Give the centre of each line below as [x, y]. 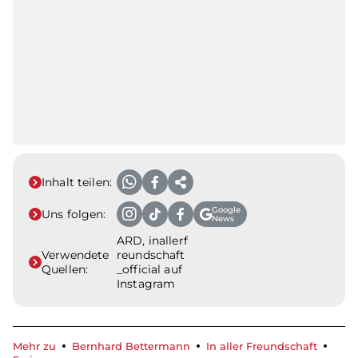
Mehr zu [34, 346]
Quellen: [65, 269]
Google [226, 209]
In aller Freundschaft [262, 346]
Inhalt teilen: [77, 182]
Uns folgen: [74, 214]
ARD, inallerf [152, 240]
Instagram [146, 283]
